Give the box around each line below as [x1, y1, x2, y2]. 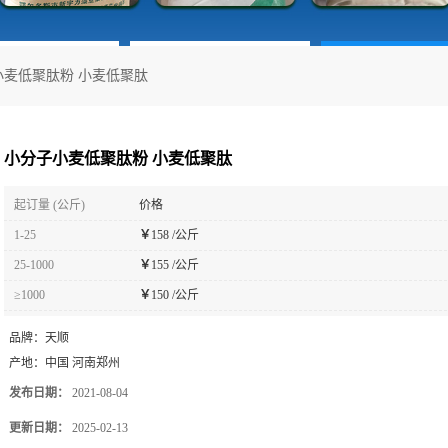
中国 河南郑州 [45, 356, 120, 370]
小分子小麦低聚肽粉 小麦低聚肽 [4, 150, 232, 167]
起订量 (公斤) [14, 198, 85, 212]
